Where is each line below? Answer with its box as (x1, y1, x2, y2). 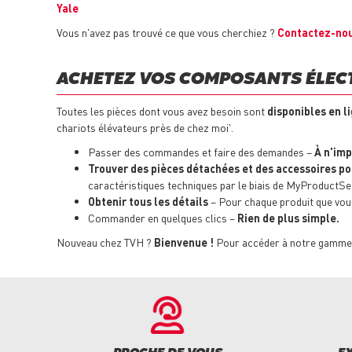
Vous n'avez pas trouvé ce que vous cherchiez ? (57, 25, 275, 40)
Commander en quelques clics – (88, 211, 235, 225)
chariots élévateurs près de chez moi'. (57, 120, 233, 135)
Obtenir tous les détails (88, 194, 208, 209)
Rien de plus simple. (235, 211, 339, 225)
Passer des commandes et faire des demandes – (88, 145, 314, 159)
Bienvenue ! (154, 235, 216, 250)
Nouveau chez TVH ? (57, 235, 154, 250)
